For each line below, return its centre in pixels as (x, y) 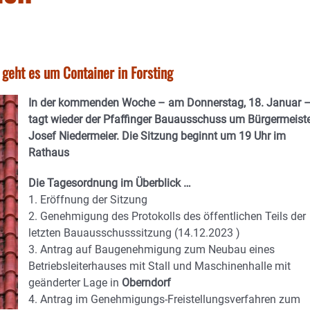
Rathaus (49, 153)
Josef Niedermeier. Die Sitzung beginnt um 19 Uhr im (157, 136)
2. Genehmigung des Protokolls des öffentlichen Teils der (167, 216)
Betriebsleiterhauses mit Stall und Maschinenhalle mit (159, 266)
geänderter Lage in (75, 283)
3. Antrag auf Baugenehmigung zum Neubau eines (152, 249)
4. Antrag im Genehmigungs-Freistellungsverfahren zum (164, 299)
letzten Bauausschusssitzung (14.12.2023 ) (134, 233)
